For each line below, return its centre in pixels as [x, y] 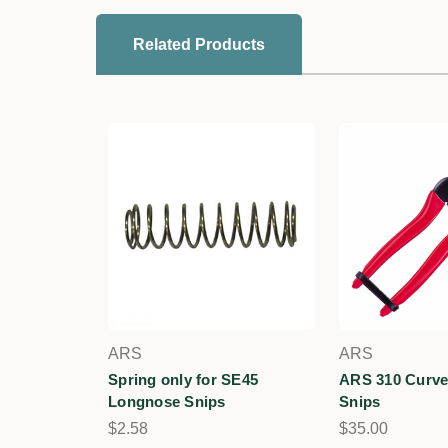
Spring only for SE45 [183, 379]
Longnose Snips [167, 401]
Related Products [199, 44]
